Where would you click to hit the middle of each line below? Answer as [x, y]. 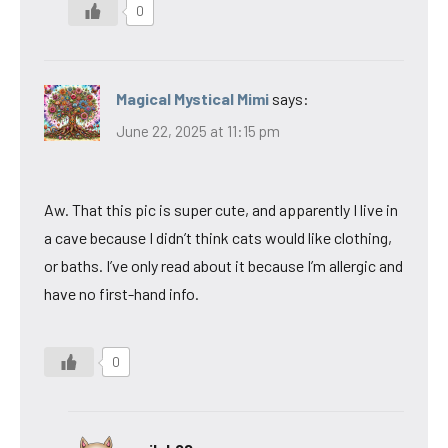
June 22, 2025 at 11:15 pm [198, 130]
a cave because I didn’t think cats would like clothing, [218, 237]
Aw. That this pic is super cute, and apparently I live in [221, 209]
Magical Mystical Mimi [192, 99]
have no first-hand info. [121, 293]
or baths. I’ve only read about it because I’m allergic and [223, 265]
